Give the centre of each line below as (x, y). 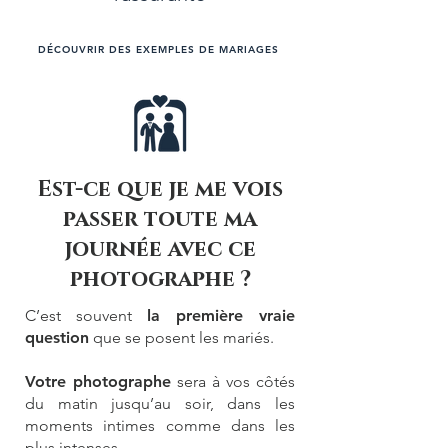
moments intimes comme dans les (160, 425)
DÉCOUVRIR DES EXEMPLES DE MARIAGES (158, 49)
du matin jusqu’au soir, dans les (160, 403)
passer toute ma (160, 219)
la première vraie (221, 315)
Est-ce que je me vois (160, 189)
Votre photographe (98, 381)
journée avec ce (160, 249)
